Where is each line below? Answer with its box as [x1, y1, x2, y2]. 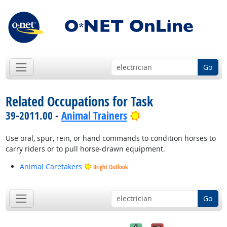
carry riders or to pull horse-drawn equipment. [5, 144, 165, 154]
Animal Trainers [61, 108, 127, 123]
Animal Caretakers [19, 162, 82, 172]
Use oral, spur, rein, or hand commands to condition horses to [5, 133, 216, 143]
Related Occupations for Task [5, 92, 153, 111]
